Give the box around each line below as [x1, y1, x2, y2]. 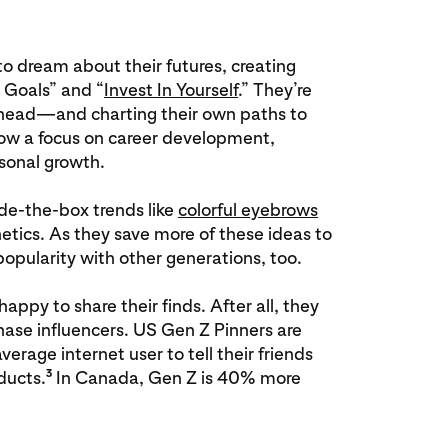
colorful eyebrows [178, 199, 318, 221]
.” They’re [238, 79, 312, 101]
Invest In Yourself [104, 79, 238, 101]
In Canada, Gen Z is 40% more [52, 367, 301, 389]
